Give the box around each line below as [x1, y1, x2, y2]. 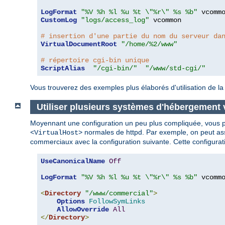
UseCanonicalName [41, 157, 105, 166]
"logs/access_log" [81, 16, 149, 24]
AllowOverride [57, 205, 109, 214]
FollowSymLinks [89, 197, 145, 206]
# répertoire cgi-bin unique [41, 56, 149, 64]
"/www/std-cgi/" [145, 64, 205, 72]
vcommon [149, 16, 181, 24]
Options [57, 197, 85, 206]
